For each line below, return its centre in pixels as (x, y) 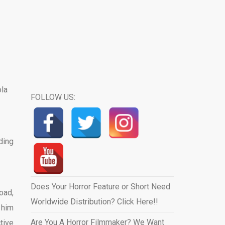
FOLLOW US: (53, 97)
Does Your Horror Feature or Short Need (100, 187)
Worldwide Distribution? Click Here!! (94, 202)
